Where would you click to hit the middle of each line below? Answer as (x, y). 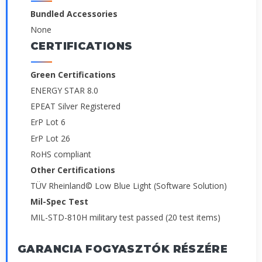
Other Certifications (73, 170)
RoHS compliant (61, 154)
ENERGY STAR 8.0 (64, 91)
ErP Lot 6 (48, 122)
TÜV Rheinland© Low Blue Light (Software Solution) (129, 186)
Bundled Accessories (74, 13)
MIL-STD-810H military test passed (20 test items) (125, 218)
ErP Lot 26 (50, 138)
